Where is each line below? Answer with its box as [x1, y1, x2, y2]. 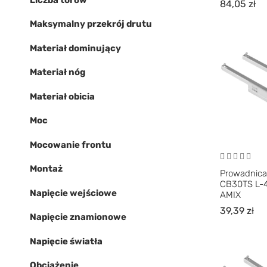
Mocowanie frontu [30, 139, 111, 150]
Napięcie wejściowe [30, 187, 117, 198]
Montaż [30, 163, 63, 174]
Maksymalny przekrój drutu [30, 18, 152, 29]
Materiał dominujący [30, 42, 121, 54]
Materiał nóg [30, 67, 86, 77]
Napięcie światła [30, 235, 103, 247]
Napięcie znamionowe [30, 212, 126, 222]
